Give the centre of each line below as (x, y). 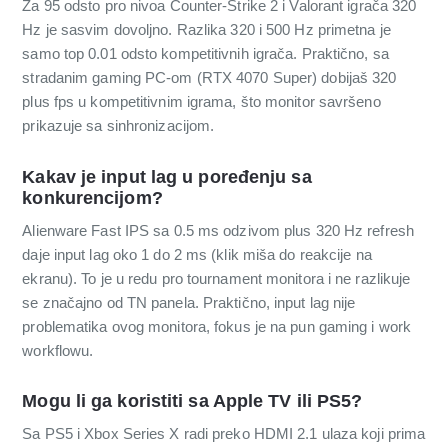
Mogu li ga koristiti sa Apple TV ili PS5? (192, 401)
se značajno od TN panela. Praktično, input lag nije (189, 302)
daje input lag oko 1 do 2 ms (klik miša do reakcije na (197, 254)
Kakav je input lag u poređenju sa (167, 176)
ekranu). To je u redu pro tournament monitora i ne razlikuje (216, 278)
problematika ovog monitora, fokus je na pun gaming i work (217, 326)
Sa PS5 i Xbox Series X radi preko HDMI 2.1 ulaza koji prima (224, 434)
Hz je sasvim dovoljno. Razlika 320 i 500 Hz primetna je (206, 29)
